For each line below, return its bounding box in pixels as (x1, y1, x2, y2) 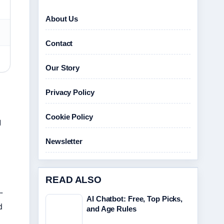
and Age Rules (86, 204, 136, 213)
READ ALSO (45, 174, 102, 185)
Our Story (45, 63, 80, 72)
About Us (45, 14, 78, 23)
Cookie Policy (45, 112, 93, 121)
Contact (45, 39, 73, 47)
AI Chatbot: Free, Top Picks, (86, 194, 183, 203)
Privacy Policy (45, 88, 94, 96)
